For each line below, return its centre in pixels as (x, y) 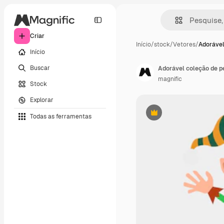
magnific (170, 79)
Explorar (42, 100)
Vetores (184, 44)
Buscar (40, 68)
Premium (166, 116)
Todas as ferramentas (61, 116)
